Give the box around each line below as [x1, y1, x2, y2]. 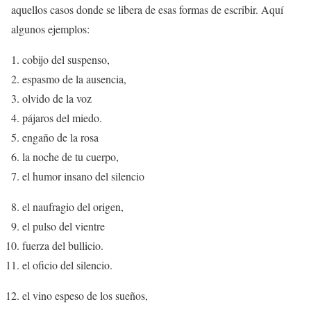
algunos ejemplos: [11, 21, 90, 36]
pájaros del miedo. [22, 110, 102, 125]
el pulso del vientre [22, 218, 105, 233]
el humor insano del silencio [22, 168, 144, 183]
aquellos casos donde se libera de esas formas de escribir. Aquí [11, 1, 283, 17]
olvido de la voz [22, 90, 92, 106]
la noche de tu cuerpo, [22, 149, 119, 164]
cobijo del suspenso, [22, 51, 110, 67]
